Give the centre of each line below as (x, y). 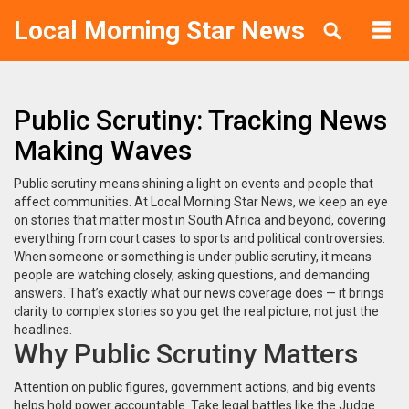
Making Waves (103, 150)
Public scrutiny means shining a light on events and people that (194, 184)
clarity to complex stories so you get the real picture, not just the (196, 311)
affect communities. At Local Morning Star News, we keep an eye (201, 202)
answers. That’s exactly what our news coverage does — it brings (199, 293)
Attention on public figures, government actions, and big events (195, 387)
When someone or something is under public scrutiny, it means (193, 257)
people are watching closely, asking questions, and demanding (192, 275)
